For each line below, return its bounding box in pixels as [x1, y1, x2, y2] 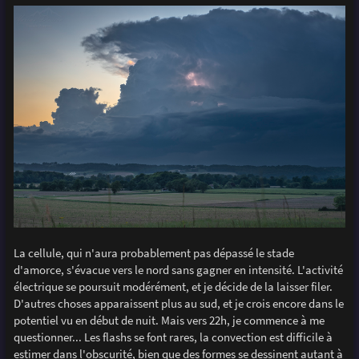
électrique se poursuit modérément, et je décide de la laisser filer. [13, 279, 333, 295]
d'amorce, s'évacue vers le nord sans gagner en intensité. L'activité [13, 262, 343, 278]
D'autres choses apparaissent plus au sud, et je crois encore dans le [13, 296, 344, 312]
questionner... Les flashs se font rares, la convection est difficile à [13, 329, 333, 345]
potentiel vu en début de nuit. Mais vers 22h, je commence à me [13, 313, 325, 329]
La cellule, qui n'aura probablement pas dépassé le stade [13, 245, 294, 261]
